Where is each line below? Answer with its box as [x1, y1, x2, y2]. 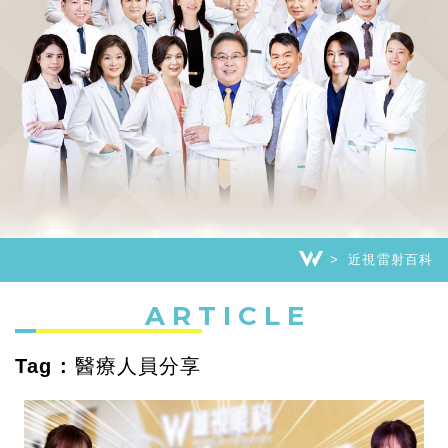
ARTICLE [144, 299, 311, 332]
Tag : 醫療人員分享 [15, 354, 202, 377]
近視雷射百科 [348, 251, 433, 267]
